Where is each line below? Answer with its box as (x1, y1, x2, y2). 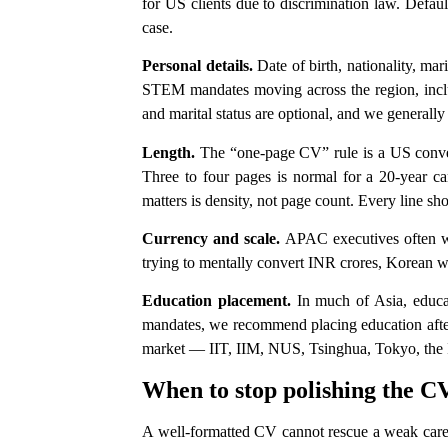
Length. (142, 143, 195, 161)
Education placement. (142, 292, 291, 310)
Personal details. (142, 57, 253, 75)
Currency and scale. (142, 229, 281, 247)
